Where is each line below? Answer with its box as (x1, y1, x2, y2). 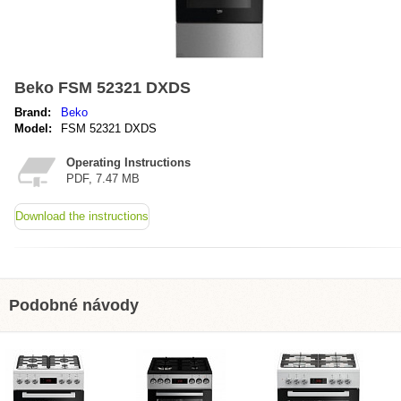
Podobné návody (9, 296, 139, 314)
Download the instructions (15, 209, 149, 223)
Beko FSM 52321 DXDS (14, 79, 191, 97)
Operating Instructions (66, 156, 191, 169)
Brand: (14, 106, 51, 119)
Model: (14, 122, 52, 135)
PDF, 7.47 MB (66, 172, 140, 185)
